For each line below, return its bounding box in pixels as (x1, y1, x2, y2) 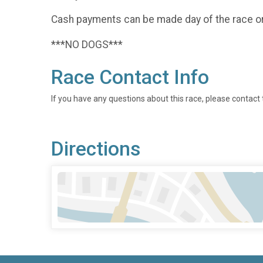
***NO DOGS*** (51, 38, 123, 50)
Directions (51, 137, 140, 160)
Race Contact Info (51, 65, 209, 89)
